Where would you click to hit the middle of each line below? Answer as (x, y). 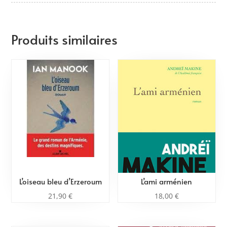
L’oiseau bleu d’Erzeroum (60, 181)
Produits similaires (65, 39)
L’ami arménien (167, 181)
